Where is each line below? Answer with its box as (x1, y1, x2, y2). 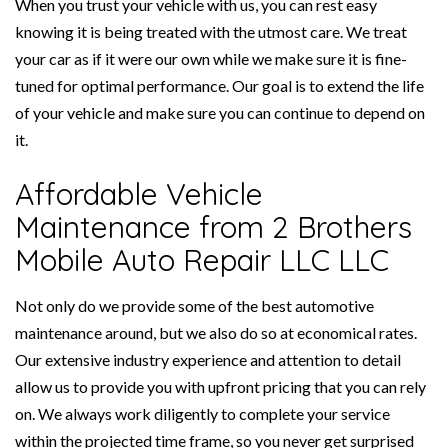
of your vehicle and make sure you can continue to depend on (15, 103, 425, 123)
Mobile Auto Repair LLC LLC (15, 241, 389, 280)
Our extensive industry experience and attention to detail (15, 350, 401, 370)
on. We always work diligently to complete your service (15, 404, 390, 424)
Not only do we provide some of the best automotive (15, 296, 374, 316)
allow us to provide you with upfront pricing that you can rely (15, 377, 426, 397)
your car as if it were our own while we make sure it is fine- (15, 49, 407, 69)
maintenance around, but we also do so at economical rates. (15, 323, 417, 343)
